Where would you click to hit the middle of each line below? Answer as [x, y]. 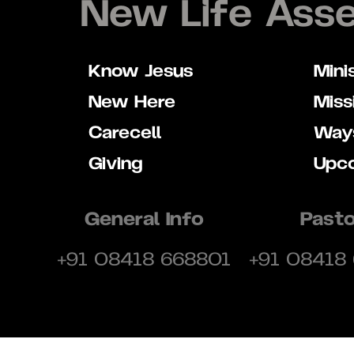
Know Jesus [141, 72]
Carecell [125, 133]
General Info [144, 220]
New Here [132, 102]
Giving [115, 164]
